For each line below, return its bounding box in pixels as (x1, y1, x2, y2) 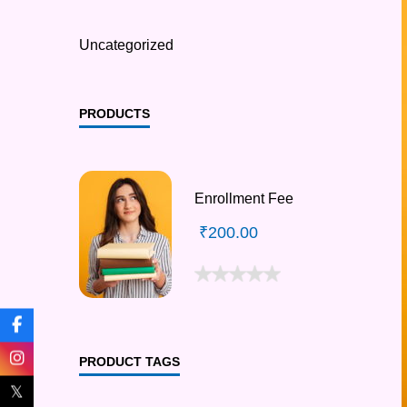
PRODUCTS (79, 105, 150, 121)
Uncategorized (79, 36, 174, 53)
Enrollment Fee (194, 190, 293, 206)
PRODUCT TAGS (79, 353, 180, 369)
